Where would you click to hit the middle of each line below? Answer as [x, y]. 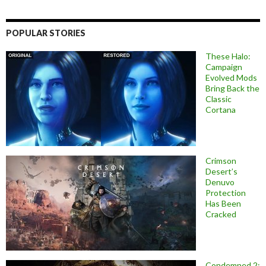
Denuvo [220, 182]
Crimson [221, 161]
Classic [218, 99]
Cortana [221, 110]
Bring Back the [232, 88]
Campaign [224, 67]
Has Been [223, 204]
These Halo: [228, 56]
